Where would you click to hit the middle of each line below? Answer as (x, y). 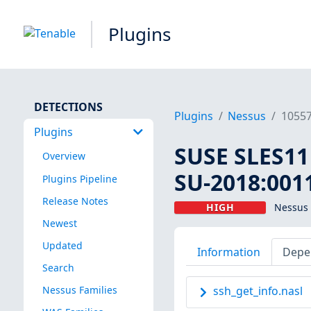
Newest (59, 223)
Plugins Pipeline (79, 178)
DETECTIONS (68, 107)
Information (228, 252)
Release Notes (75, 201)
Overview (64, 156)
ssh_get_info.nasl (258, 291)
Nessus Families (79, 290)
